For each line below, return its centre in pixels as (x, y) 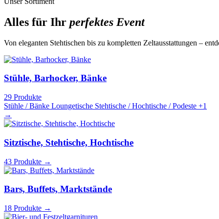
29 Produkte (23, 97)
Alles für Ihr (37, 22)
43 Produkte (24, 161)
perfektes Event (107, 22)
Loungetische (72, 106)
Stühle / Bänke (27, 106)
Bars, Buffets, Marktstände (58, 189)
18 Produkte (24, 208)
